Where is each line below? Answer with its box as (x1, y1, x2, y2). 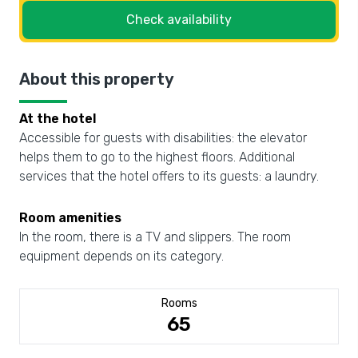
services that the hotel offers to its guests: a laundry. (19, 169, 319, 184)
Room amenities (19, 210, 121, 225)
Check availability (126, 12, 232, 27)
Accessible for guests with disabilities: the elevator (19, 130, 307, 145)
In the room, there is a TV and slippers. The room (19, 229, 291, 245)
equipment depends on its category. (19, 249, 224, 264)
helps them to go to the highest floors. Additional (19, 149, 295, 165)
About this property (19, 70, 174, 89)
